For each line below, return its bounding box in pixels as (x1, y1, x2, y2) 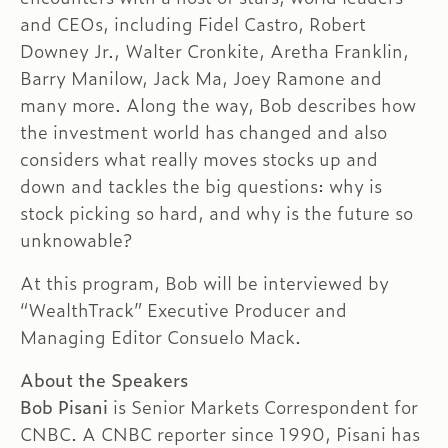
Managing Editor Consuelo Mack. (20, 324, 301, 350)
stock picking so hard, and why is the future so (20, 200, 413, 226)
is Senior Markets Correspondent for (108, 394, 418, 420)
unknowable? (20, 227, 132, 253)
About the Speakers (20, 367, 188, 393)
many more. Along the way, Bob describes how (20, 92, 416, 118)
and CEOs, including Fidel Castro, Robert (20, 11, 366, 37)
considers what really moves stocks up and (20, 146, 378, 172)
